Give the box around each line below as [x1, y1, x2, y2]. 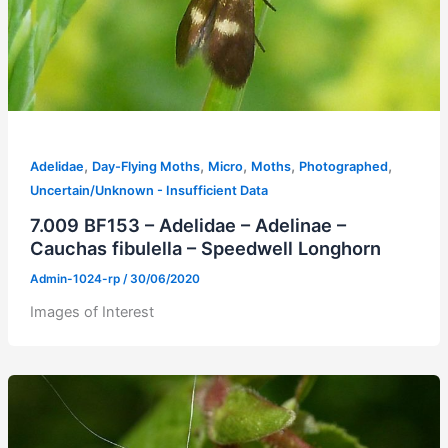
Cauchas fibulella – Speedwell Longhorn [29, 237, 381, 260]
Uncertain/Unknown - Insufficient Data [29, 183, 268, 199]
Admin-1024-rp [29, 271, 123, 286]
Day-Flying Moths [91, 159, 200, 175]
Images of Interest [29, 302, 186, 321]
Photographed [298, 159, 388, 175]
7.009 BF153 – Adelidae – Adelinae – [29, 214, 346, 237]
